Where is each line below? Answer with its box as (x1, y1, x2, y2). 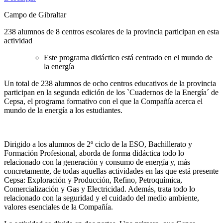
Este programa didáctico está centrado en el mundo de (44, 53, 213, 62)
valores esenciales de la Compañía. (4, 202, 113, 211)
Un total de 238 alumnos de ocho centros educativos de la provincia (4, 79, 216, 88)
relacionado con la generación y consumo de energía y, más (4, 157, 190, 166)
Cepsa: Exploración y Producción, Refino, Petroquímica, (4, 175, 182, 184)
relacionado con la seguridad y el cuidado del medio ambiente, (4, 193, 199, 202)
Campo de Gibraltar (4, 10, 66, 19)
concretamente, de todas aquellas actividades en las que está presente (4, 166, 219, 175)
